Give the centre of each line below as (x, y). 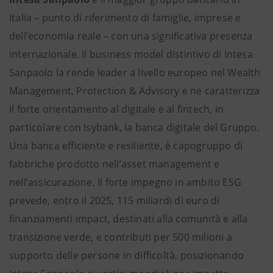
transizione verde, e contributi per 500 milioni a (121, 237)
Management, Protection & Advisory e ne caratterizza (135, 91)
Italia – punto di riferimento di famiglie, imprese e (125, 18)
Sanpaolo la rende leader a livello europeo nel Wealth (135, 73)
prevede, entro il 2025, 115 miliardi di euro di (115, 200)
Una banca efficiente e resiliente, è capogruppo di (126, 146)
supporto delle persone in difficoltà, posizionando (127, 255)
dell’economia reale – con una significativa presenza (131, 36)
